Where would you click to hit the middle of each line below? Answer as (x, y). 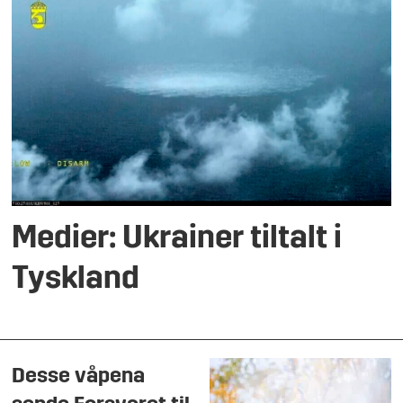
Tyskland (76, 280)
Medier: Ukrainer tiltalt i (177, 239)
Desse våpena (79, 376)
